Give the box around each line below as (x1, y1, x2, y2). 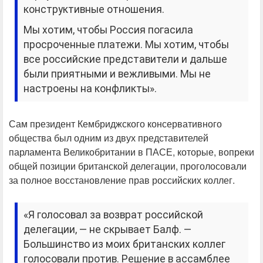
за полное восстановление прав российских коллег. (9, 173, 235, 187)
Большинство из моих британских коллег (23, 238, 226, 251)
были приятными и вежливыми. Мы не (23, 68, 211, 80)
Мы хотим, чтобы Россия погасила (23, 24, 194, 36)
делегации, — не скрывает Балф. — (23, 224, 192, 236)
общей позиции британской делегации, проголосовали (9, 159, 247, 173)
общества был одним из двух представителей (9, 131, 208, 145)
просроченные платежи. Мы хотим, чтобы (23, 39, 230, 51)
